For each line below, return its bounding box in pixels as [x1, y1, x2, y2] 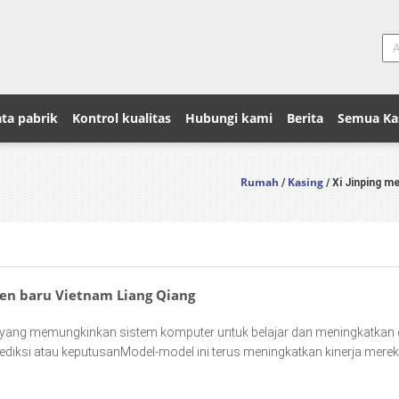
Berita [287, 110, 323, 126]
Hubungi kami [185, 110, 273, 126]
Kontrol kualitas [72, 110, 171, 126]
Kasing [288, 175, 323, 190]
